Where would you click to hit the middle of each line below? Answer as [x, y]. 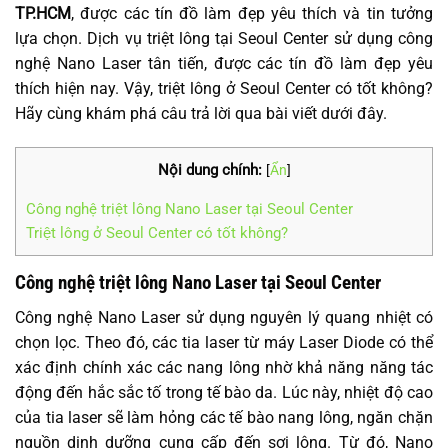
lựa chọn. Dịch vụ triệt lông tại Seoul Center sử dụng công [224, 38]
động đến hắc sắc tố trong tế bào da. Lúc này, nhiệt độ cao [224, 392]
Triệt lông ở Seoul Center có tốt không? [157, 232]
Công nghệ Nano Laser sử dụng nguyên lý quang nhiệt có [224, 317]
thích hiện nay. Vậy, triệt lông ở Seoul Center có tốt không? [224, 88]
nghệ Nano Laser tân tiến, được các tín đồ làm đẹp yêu [224, 63]
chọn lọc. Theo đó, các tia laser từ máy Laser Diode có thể [224, 342]
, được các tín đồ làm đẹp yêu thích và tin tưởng [252, 13]
